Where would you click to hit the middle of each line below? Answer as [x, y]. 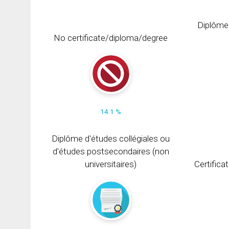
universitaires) [111, 164]
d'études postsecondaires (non [111, 151]
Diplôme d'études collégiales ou [111, 138]
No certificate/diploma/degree [111, 38]
